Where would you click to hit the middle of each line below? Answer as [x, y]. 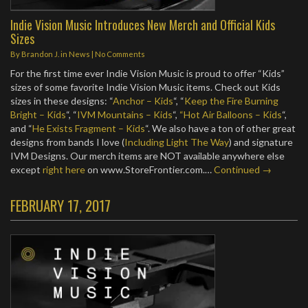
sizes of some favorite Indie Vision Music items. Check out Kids [145, 87]
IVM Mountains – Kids [125, 114]
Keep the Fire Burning [231, 101]
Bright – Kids [38, 114]
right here [64, 169]
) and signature [261, 142]
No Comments [120, 54]
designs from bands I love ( [67, 142]
